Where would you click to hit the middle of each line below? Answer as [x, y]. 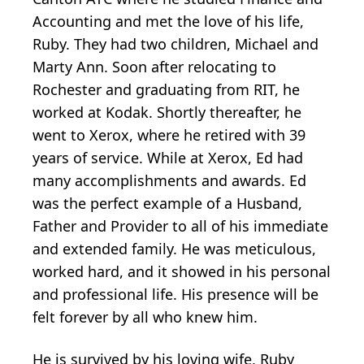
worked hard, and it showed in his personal [182, 272]
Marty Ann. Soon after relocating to [154, 67]
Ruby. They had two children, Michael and [175, 44]
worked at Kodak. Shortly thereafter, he [167, 113]
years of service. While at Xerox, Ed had [168, 158]
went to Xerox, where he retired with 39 [169, 135]
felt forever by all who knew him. [145, 317]
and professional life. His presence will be [175, 295]
